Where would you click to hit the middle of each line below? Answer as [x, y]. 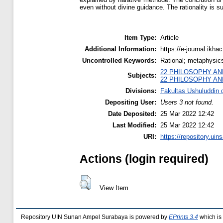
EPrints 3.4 [183, 217]
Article [169, 38]
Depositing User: [131, 102]
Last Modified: [134, 125]
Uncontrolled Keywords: [119, 60]
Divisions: [141, 91]
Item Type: [140, 38]
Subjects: [142, 75]
